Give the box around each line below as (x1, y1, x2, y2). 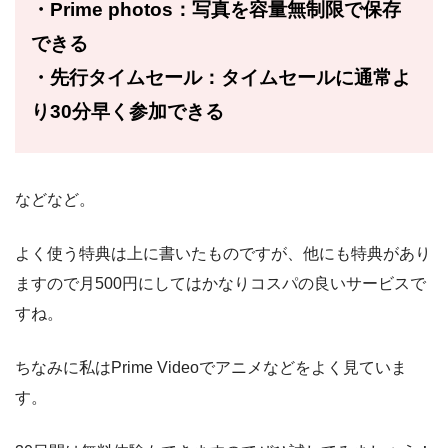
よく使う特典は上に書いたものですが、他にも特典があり (15, 244, 431, 262)
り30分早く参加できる (31, 100, 224, 122)
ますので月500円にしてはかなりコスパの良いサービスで (15, 274, 426, 292)
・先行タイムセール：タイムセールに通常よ (31, 66, 411, 88)
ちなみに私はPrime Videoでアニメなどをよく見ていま (15, 358, 407, 376)
